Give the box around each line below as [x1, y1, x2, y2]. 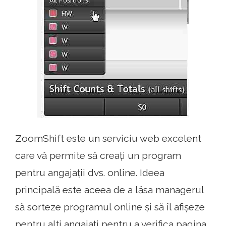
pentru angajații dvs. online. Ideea [15, 167, 164, 178]
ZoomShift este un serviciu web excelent [15, 133, 201, 144]
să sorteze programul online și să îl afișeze [15, 201, 205, 212]
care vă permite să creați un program [15, 150, 181, 161]
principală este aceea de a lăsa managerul [15, 184, 204, 195]
